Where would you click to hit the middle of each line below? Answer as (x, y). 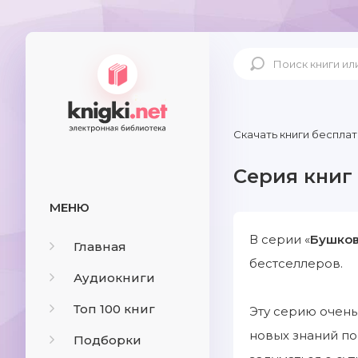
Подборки (107, 340)
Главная (100, 247)
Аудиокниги (114, 278)
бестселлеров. (296, 263)
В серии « (280, 239)
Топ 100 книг (114, 309)
